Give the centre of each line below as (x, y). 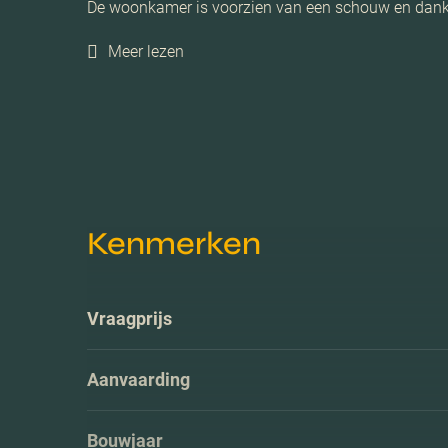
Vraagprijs (129, 318)
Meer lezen (146, 51)
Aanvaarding (138, 379)
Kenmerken (174, 243)
